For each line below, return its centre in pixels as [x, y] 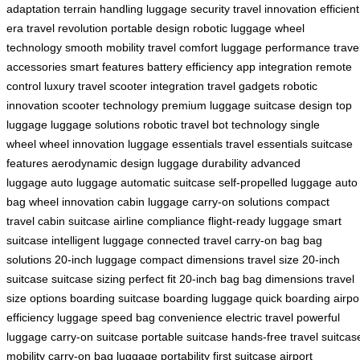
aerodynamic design [103, 163]
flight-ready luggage [259, 221]
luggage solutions [95, 124]
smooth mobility [105, 47]
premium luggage [206, 105]
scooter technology [110, 105]
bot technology [250, 124]
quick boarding [293, 298]
